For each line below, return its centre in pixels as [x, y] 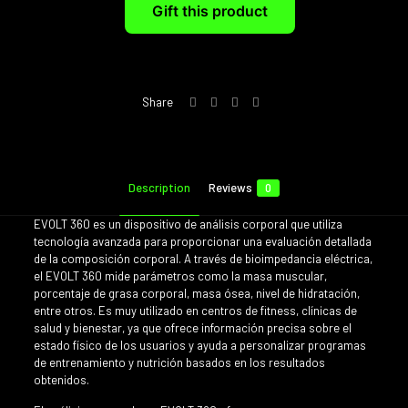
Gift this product [209, 11]
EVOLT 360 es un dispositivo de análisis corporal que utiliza [188, 224]
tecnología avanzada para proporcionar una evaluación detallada [202, 242]
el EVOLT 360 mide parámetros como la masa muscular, [180, 276]
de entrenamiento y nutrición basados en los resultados [179, 363]
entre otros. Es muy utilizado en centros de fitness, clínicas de [195, 311]
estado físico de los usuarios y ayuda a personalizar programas [199, 346]
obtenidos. [61, 380]
